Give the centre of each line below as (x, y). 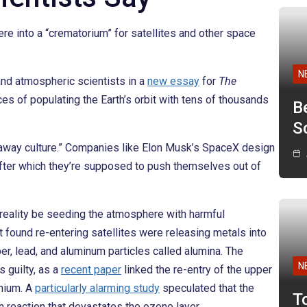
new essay (173, 82)
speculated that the (207, 288)
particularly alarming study (97, 288)
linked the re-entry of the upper (197, 270)
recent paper (91, 270)
